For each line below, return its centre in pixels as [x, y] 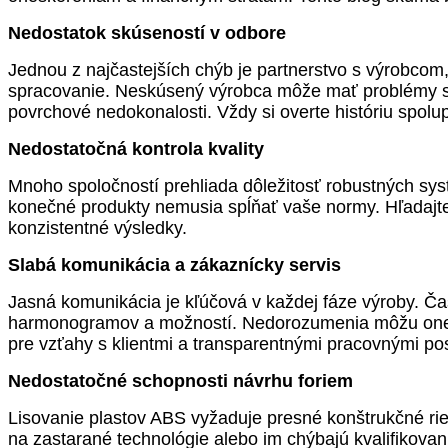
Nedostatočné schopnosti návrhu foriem [180, 380]
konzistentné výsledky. [97, 227]
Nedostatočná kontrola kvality [136, 148]
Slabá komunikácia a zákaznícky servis [174, 264]
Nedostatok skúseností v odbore [147, 32]
